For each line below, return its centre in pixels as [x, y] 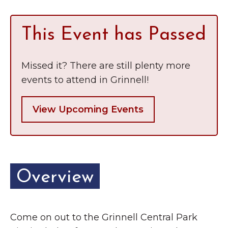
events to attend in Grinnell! [85, 80]
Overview [55, 178]
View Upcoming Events [88, 109]
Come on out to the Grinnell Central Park [104, 217]
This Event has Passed [114, 35]
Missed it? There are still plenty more [106, 66]
